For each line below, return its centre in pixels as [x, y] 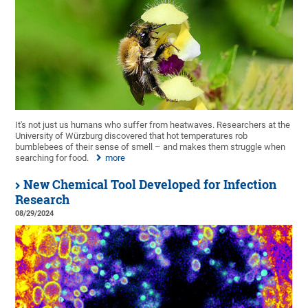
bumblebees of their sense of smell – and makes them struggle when [151, 147]
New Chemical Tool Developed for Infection [150, 185]
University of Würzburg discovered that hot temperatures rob [132, 136]
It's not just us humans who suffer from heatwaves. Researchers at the [153, 125]
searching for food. [53, 158]
